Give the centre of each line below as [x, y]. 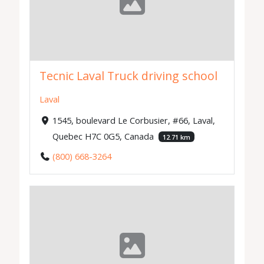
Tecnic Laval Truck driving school [129, 76]
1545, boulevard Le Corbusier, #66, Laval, [133, 120]
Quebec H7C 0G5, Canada [104, 136]
